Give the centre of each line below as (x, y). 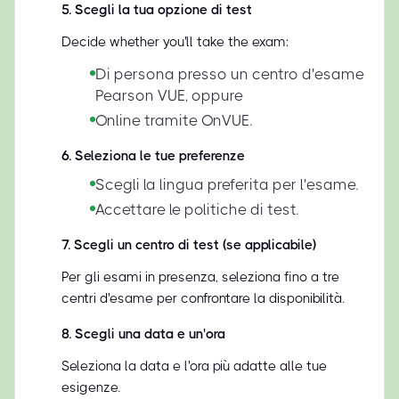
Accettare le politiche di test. (197, 209)
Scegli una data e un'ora (150, 334)
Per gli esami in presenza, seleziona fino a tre (200, 277)
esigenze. (91, 387)
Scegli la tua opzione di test (163, 10)
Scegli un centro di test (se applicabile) (195, 245)
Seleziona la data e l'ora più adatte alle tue (194, 366)
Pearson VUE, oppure (169, 95)
